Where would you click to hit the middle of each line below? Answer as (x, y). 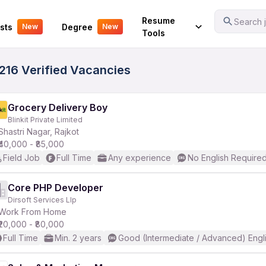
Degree (77, 27)
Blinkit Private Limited (45, 120)
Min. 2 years (78, 238)
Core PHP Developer (56, 188)
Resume (158, 20)
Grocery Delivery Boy (58, 107)
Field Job (21, 158)
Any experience (140, 158)
